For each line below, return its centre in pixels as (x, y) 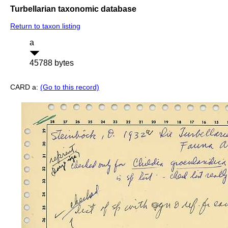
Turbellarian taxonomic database (73, 9)
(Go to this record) (70, 87)
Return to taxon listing (45, 26)
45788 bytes (52, 63)
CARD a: (25, 87)
